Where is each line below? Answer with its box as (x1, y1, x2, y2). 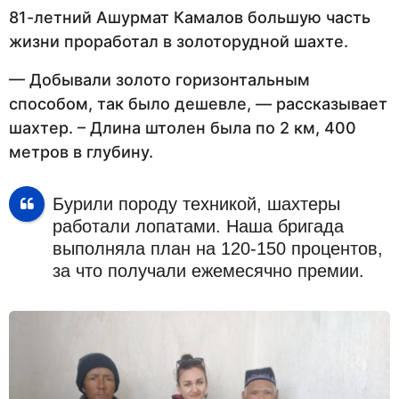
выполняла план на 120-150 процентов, (52, 238, 383, 258)
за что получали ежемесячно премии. (52, 260, 364, 281)
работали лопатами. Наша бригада (52, 216, 344, 236)
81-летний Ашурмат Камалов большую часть (9, 7, 370, 27)
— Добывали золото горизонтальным (9, 70, 310, 90)
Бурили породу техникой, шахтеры (52, 193, 340, 214)
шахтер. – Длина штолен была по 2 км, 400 (9, 118, 356, 138)
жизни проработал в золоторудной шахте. (9, 31, 348, 51)
